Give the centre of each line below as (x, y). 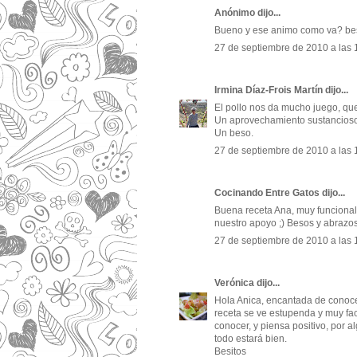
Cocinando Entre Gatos (267, 193)
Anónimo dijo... (247, 13)
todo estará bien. (251, 339)
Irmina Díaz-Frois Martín (269, 90)
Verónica (234, 283)
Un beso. (234, 133)
